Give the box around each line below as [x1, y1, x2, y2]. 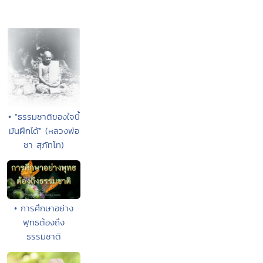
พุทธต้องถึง [23, 215, 65, 228]
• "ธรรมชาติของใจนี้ [8, 110, 80, 123]
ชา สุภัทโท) [23, 139, 65, 151]
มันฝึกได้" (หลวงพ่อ [8, 124, 79, 137]
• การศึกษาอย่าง [14, 201, 74, 214]
